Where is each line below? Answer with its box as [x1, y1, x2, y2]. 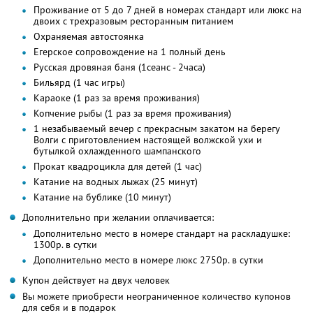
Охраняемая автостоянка [34, 29, 144, 43]
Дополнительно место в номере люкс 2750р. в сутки [34, 253, 263, 266]
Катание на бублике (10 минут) [34, 190, 171, 203]
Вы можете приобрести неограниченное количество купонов [22, 289, 291, 303]
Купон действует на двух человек [22, 273, 170, 286]
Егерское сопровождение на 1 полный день [34, 45, 226, 58]
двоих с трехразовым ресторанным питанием [34, 14, 233, 27]
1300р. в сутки [34, 238, 97, 251]
